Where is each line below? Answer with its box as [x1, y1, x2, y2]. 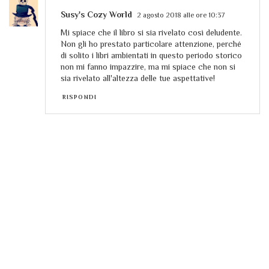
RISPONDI [62, 93, 97, 100]
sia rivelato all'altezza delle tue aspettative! [61, 73, 215, 83]
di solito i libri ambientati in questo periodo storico [61, 50, 242, 60]
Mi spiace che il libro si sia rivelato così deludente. [61, 27, 242, 37]
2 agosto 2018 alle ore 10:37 [137, 10, 225, 19]
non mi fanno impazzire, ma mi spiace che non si [61, 61, 235, 71]
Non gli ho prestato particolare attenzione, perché [61, 38, 241, 49]
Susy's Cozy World [61, 9, 132, 19]
